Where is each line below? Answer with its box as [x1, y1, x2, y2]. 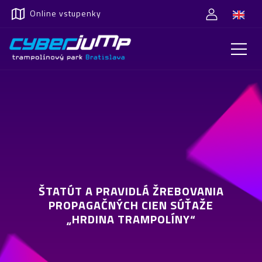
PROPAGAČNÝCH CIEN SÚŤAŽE [49, 196, 213, 214]
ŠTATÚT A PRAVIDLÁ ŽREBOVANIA [38, 182, 224, 200]
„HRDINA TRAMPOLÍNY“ [66, 210, 196, 228]
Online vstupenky [30, 7, 101, 19]
